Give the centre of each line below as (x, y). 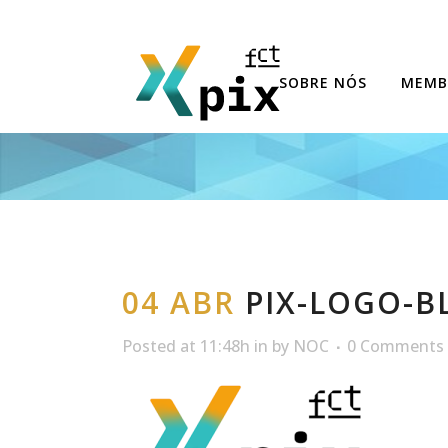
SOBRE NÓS (323, 82)
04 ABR (178, 302)
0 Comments (395, 345)
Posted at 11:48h (186, 345)
